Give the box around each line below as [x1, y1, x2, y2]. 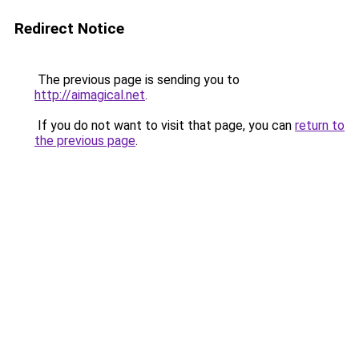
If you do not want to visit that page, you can [34, 118, 295, 133]
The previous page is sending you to [34, 72, 240, 87]
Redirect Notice [14, 19, 124, 38]
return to [295, 118, 345, 133]
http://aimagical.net [34, 87, 145, 103]
